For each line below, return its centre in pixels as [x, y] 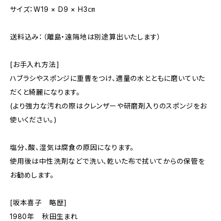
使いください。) [34, 120]
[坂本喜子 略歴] [39, 203]
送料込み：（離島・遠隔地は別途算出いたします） [86, 37]
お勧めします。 [32, 175]
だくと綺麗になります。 [45, 92]
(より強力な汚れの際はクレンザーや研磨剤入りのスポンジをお [109, 106]
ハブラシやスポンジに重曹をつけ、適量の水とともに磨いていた [108, 78]
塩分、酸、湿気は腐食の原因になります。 [72, 147]
